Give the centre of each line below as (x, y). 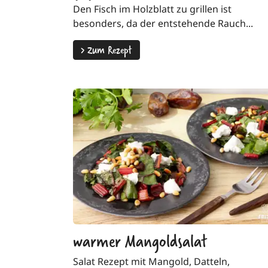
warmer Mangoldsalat (140, 240)
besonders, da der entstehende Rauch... (163, 24)
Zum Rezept (108, 50)
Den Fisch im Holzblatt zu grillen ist (152, 9)
